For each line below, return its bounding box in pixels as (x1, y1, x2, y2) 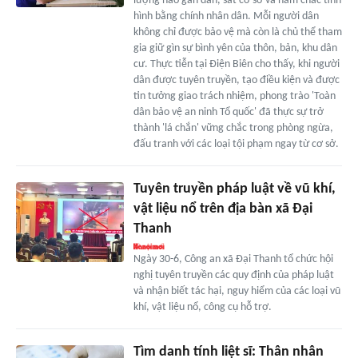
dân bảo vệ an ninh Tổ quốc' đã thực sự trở (133, 105, 324, 118)
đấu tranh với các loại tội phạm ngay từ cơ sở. (133, 137, 339, 150)
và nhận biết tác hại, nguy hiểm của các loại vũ (133, 284, 340, 297)
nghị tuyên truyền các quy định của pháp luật (133, 268, 334, 281)
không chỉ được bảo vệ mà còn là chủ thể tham (133, 26, 342, 38)
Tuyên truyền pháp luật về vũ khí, (133, 181, 336, 197)
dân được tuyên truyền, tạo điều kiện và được (133, 74, 340, 86)
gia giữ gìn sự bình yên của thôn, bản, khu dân (133, 42, 337, 54)
